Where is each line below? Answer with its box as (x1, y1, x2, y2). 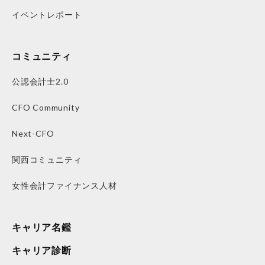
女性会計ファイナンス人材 (12, 180, 117, 190)
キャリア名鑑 (12, 221, 72, 232)
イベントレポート (12, 9, 82, 20)
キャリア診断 (12, 244, 72, 256)
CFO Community (12, 102, 80, 112)
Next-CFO (12, 128, 54, 138)
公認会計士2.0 (12, 76, 69, 86)
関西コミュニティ (12, 154, 82, 164)
